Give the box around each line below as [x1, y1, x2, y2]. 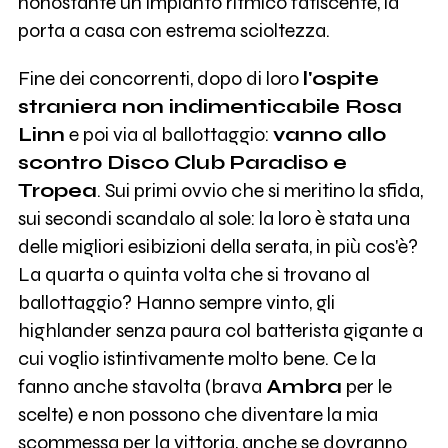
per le [341, 374, 392, 398]
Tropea [17, 178, 97, 202]
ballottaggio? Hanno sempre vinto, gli [17, 290, 335, 314]
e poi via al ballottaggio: [64, 122, 273, 146]
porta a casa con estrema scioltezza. [17, 18, 334, 42]
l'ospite [302, 66, 379, 90]
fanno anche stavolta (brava [17, 374, 266, 398]
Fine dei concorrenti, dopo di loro [17, 66, 303, 90]
